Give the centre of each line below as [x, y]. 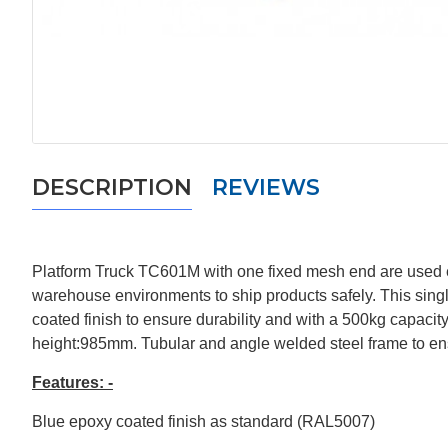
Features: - [72, 382]
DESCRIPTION [112, 187]
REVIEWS [266, 187]
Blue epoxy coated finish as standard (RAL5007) [203, 421]
